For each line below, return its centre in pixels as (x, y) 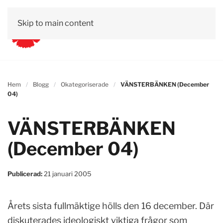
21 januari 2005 (68, 174)
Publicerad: (26, 174)
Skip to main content (56, 23)
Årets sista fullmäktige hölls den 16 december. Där (111, 206)
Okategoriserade (85, 84)
